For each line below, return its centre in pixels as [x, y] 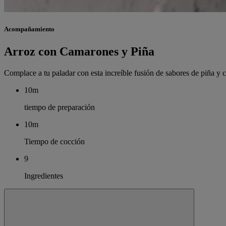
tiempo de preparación [60, 107]
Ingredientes [44, 176]
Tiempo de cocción [54, 141]
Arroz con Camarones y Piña [79, 51]
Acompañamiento [29, 29]
